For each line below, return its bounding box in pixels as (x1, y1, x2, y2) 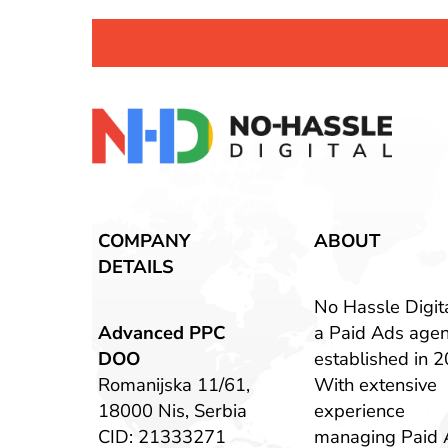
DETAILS (97, 254, 174, 280)
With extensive (313, 372, 437, 398)
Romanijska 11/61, (97, 372, 250, 398)
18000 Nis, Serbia (97, 398, 247, 424)
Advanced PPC (97, 320, 225, 346)
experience (313, 398, 405, 424)
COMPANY (97, 228, 190, 254)
